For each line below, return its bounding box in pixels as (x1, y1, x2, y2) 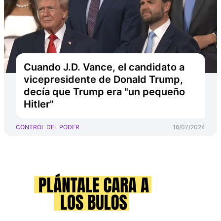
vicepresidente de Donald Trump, (24, 74, 183, 85)
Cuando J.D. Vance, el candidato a (24, 61, 184, 73)
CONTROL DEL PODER (16, 123, 79, 131)
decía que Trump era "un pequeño (24, 86, 185, 98)
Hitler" (24, 98, 54, 110)
